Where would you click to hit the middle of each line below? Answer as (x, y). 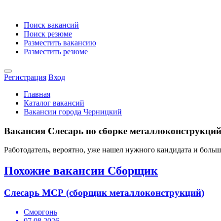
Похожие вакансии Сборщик (81, 171)
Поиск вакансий (51, 25)
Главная (37, 94)
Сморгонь (40, 212)
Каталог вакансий (54, 103)
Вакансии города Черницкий (73, 112)
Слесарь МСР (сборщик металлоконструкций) (104, 193)
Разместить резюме (56, 52)
